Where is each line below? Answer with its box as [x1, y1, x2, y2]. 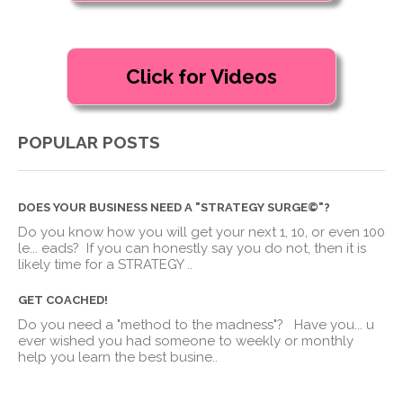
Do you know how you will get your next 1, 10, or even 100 [18, 223, 385, 240]
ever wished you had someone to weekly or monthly [18, 332, 354, 349]
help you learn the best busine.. [18, 348, 218, 365]
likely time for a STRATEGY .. [18, 255, 193, 273]
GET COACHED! [18, 292, 108, 307]
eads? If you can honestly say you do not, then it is [41, 239, 366, 256]
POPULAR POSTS [18, 132, 160, 153]
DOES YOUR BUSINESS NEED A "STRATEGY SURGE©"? [18, 200, 330, 214]
